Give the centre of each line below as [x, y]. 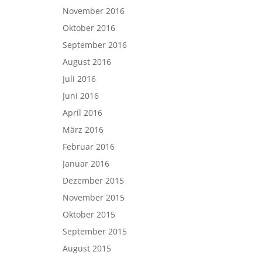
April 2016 [82, 113]
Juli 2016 [79, 79]
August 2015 [87, 248]
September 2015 [94, 231]
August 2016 [87, 62]
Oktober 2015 [89, 214]
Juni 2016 [80, 96]
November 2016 [93, 11]
